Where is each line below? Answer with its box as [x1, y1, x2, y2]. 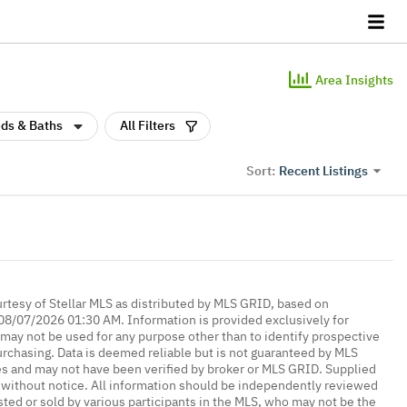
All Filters [120, 117, 175, 134]
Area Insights [315, 71, 393, 88]
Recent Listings [279, 162, 368, 179]
